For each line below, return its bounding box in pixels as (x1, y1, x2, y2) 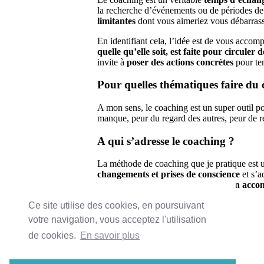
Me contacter (97, 200, 146, 210)
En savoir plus (80, 230, 140, 241)
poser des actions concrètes (126, 57, 233, 67)
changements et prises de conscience (97, 169, 240, 180)
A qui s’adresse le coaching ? (97, 134, 235, 147)
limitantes (97, 15, 136, 26)
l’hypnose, (97, 180, 138, 190)
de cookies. (28, 230, 78, 241)
